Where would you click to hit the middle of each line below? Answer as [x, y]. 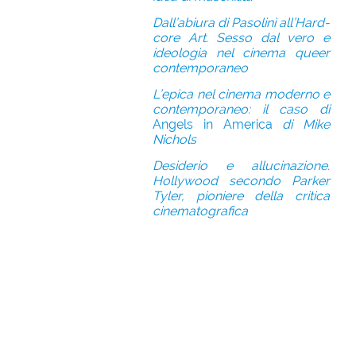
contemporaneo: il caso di [241, 109]
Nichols [174, 139]
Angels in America [213, 124]
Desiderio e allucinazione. [241, 166]
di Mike [301, 124]
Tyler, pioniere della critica [241, 196]
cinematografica [200, 211]
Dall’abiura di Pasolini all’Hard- [241, 23]
